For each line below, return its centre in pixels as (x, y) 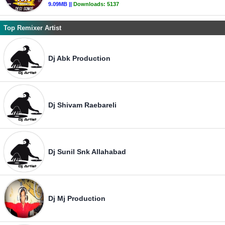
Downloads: (90, 4)
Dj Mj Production (77, 198)
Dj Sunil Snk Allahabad (87, 152)
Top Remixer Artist (32, 28)
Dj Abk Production (79, 58)
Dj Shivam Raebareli (82, 105)
